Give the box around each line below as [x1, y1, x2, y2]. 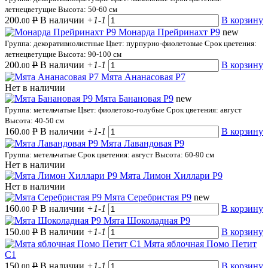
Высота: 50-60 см [58, 4, 117, 14]
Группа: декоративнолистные [5, 38, 106, 48]
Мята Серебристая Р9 [104, 191, 191, 202]
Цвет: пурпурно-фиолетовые [106, 38, 205, 48]
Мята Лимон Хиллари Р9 [120, 170, 223, 181]
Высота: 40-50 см [5, 115, 64, 125]
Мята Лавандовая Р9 [100, 138, 184, 148]
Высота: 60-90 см [155, 150, 214, 159]
